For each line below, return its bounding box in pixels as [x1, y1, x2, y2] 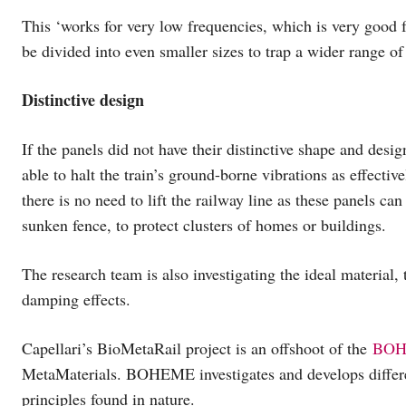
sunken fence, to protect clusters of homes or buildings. [22, 213, 386, 236]
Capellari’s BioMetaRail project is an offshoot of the [22, 336, 372, 359]
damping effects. [22, 287, 130, 310]
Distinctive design [22, 87, 144, 111]
